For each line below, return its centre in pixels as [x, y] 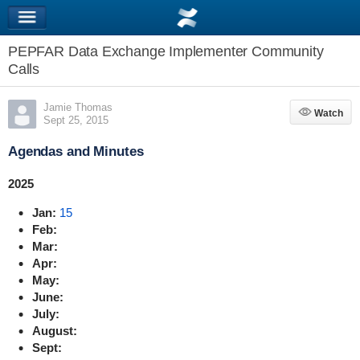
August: [54, 331]
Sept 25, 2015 [76, 120]
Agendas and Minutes [76, 151]
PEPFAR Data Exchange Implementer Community [166, 51]
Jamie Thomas [78, 107]
